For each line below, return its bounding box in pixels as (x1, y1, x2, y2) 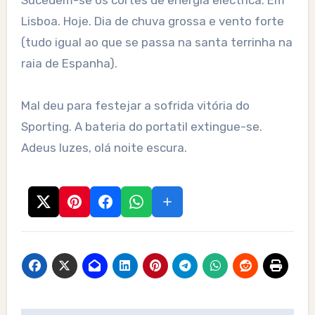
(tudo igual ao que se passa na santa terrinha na (20, 35, 292, 50)
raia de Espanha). (20, 56, 117, 71)
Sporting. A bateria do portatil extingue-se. (20, 120, 262, 134)
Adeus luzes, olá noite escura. (20, 141, 187, 155)
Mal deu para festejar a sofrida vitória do (20, 98, 250, 113)
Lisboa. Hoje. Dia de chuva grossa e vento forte (20, 14, 284, 29)
